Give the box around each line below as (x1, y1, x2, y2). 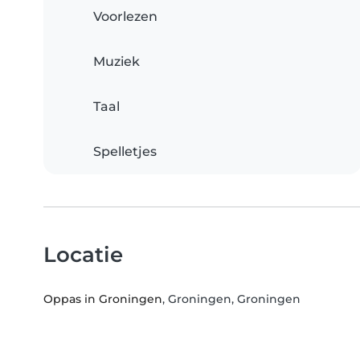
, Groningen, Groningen (162, 292, 301, 307)
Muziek (93, 54, 140, 70)
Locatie (43, 242, 123, 268)
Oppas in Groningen (43, 292, 162, 307)
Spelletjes (93, 144, 157, 160)
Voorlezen (93, 9, 157, 25)
